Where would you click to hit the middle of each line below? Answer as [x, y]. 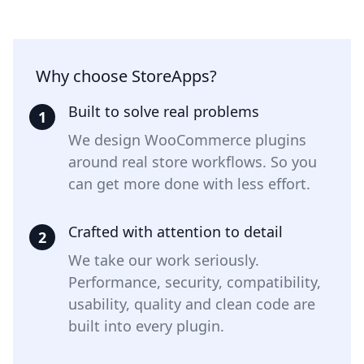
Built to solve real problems [164, 112]
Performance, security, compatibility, [195, 282]
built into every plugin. [146, 326]
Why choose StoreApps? [126, 76]
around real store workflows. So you [193, 162]
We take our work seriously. [164, 260]
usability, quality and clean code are [192, 304]
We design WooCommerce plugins [187, 140]
